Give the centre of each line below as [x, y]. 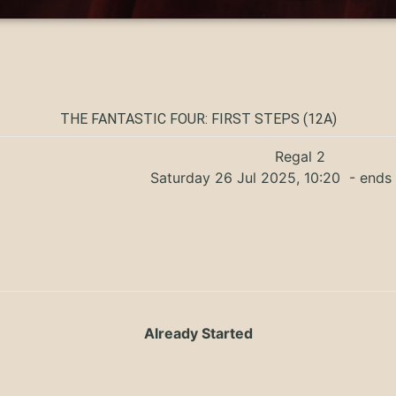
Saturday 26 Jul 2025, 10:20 [247, 177]
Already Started [198, 334]
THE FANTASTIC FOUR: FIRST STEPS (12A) [198, 118]
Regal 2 [300, 156]
